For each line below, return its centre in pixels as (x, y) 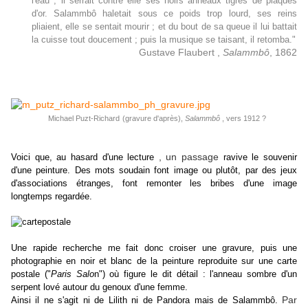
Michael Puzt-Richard (84, 119)
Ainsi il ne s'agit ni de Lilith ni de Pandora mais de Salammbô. (144, 300)
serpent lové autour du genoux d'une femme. (99, 287)
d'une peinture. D (46, 170)
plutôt (227, 170)
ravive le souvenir (260, 157)
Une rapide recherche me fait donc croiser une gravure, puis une (154, 248)
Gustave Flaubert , (181, 53)
